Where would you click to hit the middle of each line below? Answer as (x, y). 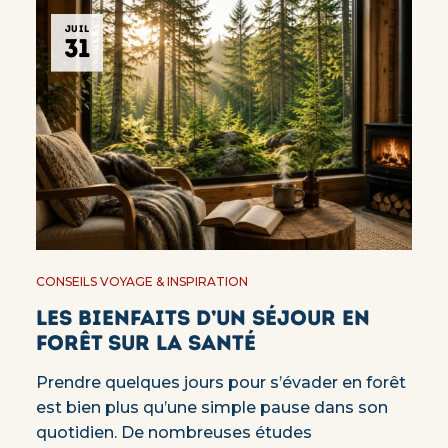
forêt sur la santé (145, 343)
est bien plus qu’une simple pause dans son (211, 408)
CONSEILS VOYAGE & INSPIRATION (141, 282)
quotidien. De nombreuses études (173, 433)
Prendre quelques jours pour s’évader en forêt (220, 383)
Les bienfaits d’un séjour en (202, 318)
